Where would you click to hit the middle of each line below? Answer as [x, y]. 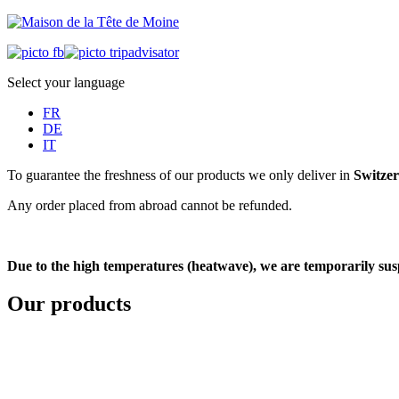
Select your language [66, 82]
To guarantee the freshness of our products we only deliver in [180, 175]
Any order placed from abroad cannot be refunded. [150, 205]
